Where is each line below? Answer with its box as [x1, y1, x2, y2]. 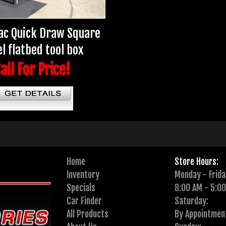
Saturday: [174, 195, 208, 206]
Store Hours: [174, 155, 218, 167]
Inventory [67, 168, 100, 180]
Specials [67, 182, 96, 193]
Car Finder [67, 195, 102, 206]
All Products [67, 208, 109, 219]
